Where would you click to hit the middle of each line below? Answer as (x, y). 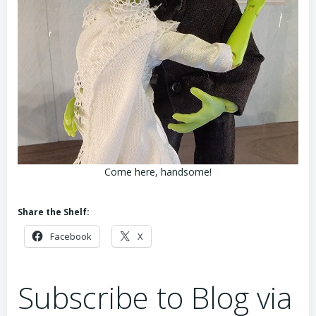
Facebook (71, 237)
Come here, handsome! (158, 172)
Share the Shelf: (54, 212)
